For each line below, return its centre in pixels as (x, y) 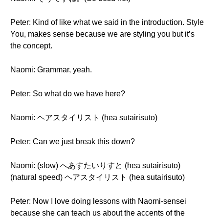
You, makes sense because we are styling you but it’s (102, 34)
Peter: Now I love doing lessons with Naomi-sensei (98, 201)
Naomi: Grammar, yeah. (51, 70)
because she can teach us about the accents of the (98, 213)
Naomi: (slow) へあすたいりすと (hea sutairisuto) (95, 165)
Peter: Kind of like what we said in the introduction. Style (107, 22)
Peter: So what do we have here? (68, 94)
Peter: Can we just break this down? (73, 142)
